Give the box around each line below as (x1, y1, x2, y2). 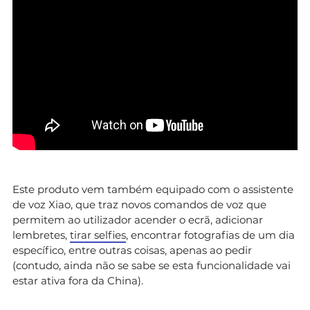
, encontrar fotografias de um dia (126, 228, 295, 241)
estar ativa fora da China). (12, 273, 143, 287)
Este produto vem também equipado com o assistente (12, 182, 293, 196)
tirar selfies (70, 228, 126, 241)
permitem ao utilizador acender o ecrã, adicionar (12, 212, 263, 226)
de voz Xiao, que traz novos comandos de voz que (12, 197, 266, 211)
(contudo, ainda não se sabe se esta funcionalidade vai (12, 258, 291, 272)
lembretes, (12, 228, 70, 241)
